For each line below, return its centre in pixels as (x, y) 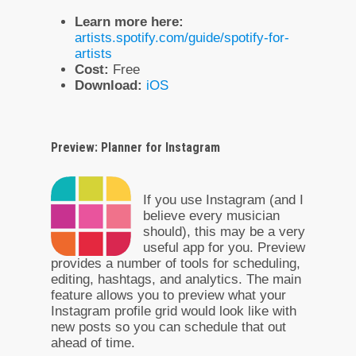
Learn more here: (129, 21)
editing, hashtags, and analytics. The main (176, 279)
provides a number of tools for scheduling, (176, 263)
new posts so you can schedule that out (168, 327)
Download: (108, 85)
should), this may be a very (224, 231)
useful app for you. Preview (224, 247)
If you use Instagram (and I (223, 199)
